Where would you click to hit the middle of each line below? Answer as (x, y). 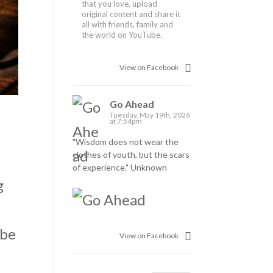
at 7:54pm (126, 121)
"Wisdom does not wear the (126, 141)
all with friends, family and (128, 24)
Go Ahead (132, 104)
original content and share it (131, 14)
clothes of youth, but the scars (131, 154)
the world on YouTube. (122, 34)
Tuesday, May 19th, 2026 (150, 115)
